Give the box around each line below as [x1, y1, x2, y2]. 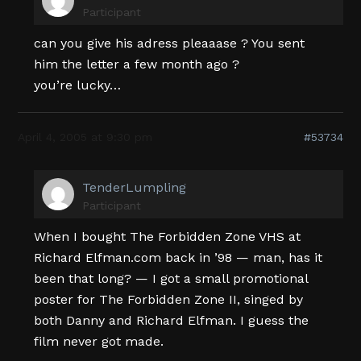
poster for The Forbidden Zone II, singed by [34, 291, 304, 307]
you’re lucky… [34, 77, 122, 93]
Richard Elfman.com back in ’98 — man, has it [34, 249, 323, 265]
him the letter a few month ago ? [34, 56, 240, 72]
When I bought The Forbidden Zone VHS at [34, 228, 301, 244]
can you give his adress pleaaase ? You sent [34, 35, 305, 51]
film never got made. [34, 333, 164, 349]
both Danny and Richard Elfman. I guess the [34, 312, 309, 328]
